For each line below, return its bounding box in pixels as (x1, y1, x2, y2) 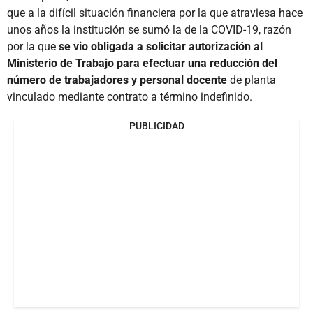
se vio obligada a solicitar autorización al (59, 39, 263, 53)
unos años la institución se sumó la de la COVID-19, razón (7, 22, 291, 36)
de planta (227, 73, 276, 87)
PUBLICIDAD (129, 119, 184, 131)
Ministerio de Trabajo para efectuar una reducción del (7, 56, 277, 70)
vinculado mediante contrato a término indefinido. (7, 89, 252, 103)
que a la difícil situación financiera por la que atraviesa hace (7, 6, 303, 20)
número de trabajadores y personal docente (7, 73, 227, 87)
